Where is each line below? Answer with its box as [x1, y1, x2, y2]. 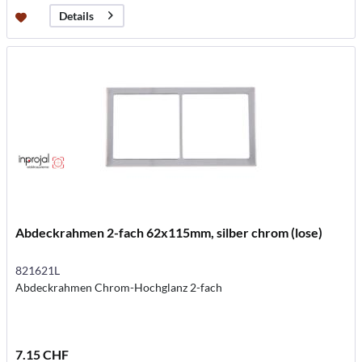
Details [59, 9, 95, 23]
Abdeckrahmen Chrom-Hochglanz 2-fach [15, 280, 223, 294]
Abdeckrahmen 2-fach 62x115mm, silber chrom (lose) [15, 224, 323, 240]
